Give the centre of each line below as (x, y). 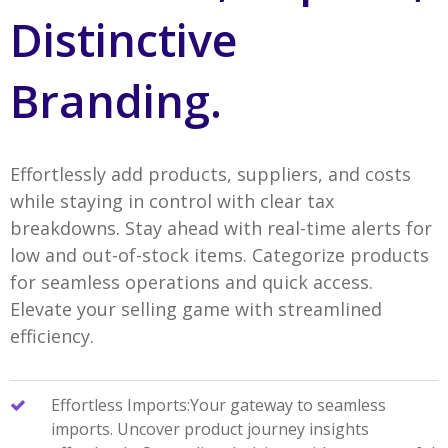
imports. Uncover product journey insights (209, 428)
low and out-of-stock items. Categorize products (219, 254)
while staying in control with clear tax (171, 200)
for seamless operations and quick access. (191, 281)
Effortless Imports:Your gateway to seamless (218, 404)
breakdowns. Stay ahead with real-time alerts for (220, 227)
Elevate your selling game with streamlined (195, 308)
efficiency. (51, 335)
